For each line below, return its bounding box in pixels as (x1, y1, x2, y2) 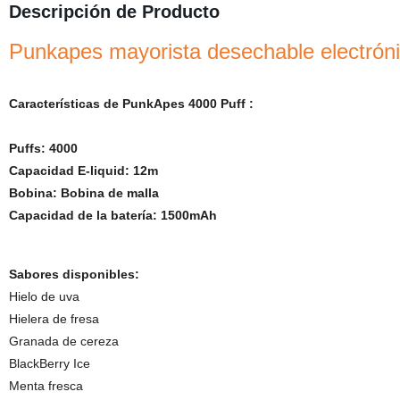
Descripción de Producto (8, 2, 220, 21)
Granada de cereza (8, 334, 119, 348)
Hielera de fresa (8, 312, 99, 326)
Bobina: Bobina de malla (8, 186, 159, 200)
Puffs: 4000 (8, 141, 78, 155)
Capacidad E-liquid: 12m (8, 163, 158, 178)
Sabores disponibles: (8, 267, 139, 281)
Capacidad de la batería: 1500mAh (8, 208, 217, 222)
